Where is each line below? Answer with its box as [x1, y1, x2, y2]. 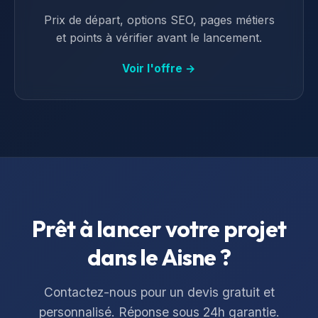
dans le [87, 243, 161, 271]
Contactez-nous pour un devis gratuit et [43, 285, 275, 300]
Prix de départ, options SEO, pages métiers [43, 13, 275, 27]
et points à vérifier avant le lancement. [56, 31, 262, 45]
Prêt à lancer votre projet [31, 214, 287, 243]
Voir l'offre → [122, 62, 196, 75]
